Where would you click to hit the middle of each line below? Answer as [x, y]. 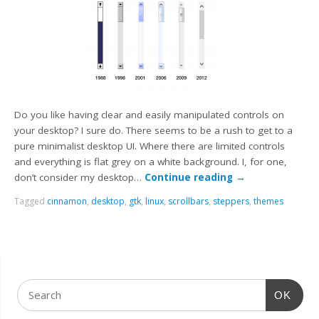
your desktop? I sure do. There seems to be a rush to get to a [154, 130]
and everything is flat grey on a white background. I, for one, [151, 161]
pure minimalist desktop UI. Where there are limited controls [150, 146]
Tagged [31, 202]
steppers [231, 202]
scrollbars [189, 202]
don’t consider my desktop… [80, 177]
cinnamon [67, 202]
